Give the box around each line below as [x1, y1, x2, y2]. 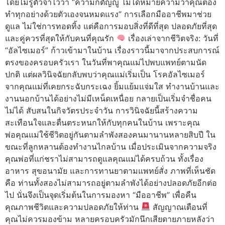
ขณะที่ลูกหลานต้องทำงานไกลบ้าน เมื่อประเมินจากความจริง [5, 141, 216, 152]
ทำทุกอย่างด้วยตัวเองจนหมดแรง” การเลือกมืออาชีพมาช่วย [5, 9, 211, 19]
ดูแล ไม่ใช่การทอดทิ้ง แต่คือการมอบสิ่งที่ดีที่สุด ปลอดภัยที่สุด [5, 21, 217, 31]
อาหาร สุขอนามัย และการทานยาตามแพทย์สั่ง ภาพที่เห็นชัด [5, 165, 215, 176]
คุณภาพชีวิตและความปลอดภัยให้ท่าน [5, 201, 141, 212]
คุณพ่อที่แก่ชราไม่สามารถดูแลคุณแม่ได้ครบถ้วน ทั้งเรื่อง [5, 153, 203, 164]
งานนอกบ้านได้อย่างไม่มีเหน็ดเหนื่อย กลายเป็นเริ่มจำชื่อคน [5, 93, 211, 103]
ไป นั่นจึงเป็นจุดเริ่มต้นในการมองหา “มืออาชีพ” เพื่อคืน [5, 189, 196, 200]
